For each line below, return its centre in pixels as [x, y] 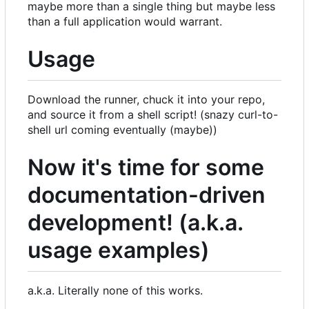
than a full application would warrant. [125, 22]
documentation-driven [147, 195]
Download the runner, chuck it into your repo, [146, 100]
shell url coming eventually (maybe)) [122, 130]
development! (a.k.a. [136, 223]
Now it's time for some [146, 168]
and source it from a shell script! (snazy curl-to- [153, 115]
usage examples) [119, 250]
